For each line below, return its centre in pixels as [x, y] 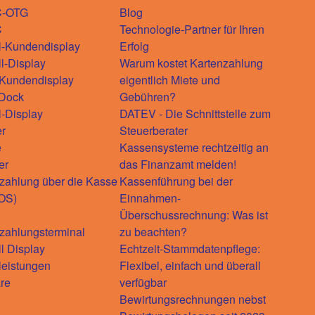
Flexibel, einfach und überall [190, 265]
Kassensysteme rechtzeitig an [194, 147]
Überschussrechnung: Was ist [194, 214]
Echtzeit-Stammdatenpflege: [190, 248]
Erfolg [134, 46]
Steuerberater [154, 130]
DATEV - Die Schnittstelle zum [195, 113]
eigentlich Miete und [170, 79]
